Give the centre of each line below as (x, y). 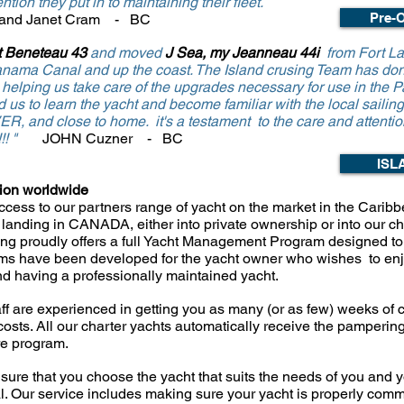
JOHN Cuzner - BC (111, 138)
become (196, 104)
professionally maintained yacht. (176, 275)
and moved (124, 53)
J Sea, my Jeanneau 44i (244, 53)
